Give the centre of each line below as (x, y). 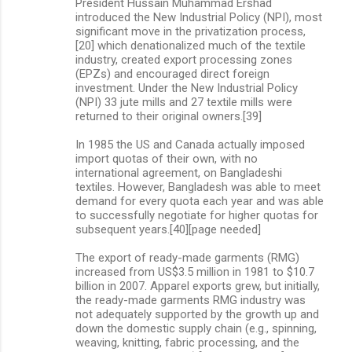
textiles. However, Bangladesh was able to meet (198, 187)
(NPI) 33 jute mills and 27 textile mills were (184, 102)
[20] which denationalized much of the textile (191, 45)
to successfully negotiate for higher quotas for (197, 215)
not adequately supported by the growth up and (197, 314)
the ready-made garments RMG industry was (191, 300)
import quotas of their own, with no (167, 158)
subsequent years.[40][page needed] (168, 229)
